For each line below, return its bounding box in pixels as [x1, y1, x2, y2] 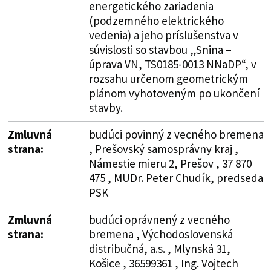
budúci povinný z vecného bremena [88, 126, 264, 142]
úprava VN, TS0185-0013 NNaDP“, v [88, 56, 256, 71]
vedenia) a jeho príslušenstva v [88, 27, 238, 42]
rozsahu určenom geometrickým [88, 71, 248, 86]
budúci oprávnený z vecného [88, 212, 230, 227]
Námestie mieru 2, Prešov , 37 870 [88, 155, 252, 171]
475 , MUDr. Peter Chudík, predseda [88, 170, 263, 185]
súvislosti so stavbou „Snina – [88, 42, 232, 57]
